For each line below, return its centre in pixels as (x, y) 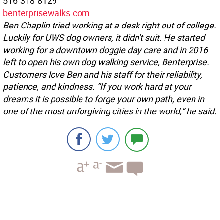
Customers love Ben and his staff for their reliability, (103, 74)
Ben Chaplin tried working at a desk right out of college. (110, 25)
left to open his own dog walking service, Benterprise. (106, 62)
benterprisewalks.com (46, 13)
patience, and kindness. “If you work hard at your (97, 87)
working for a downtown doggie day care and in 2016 (105, 50)
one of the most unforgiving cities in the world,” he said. (110, 111)
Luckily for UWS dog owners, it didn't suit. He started (104, 38)
